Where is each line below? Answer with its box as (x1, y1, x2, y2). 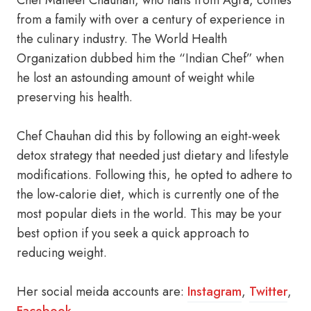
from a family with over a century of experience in (17, 10, 285, 28)
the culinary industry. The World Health (17, 30, 227, 48)
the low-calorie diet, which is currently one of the (17, 185, 279, 203)
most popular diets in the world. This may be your (17, 205, 282, 223)
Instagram (187, 283, 242, 301)
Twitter (249, 283, 287, 301)
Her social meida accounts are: (17, 283, 187, 301)
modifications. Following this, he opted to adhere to (17, 166, 292, 184)
